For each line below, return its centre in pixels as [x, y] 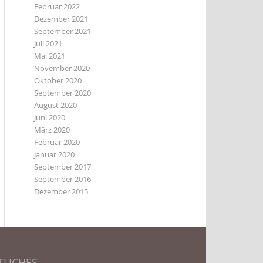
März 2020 [52, 130]
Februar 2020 [57, 142]
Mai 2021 [50, 56]
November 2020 [62, 68]
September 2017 [63, 167]
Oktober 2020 [58, 80]
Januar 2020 [54, 154]
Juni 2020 [50, 117]
